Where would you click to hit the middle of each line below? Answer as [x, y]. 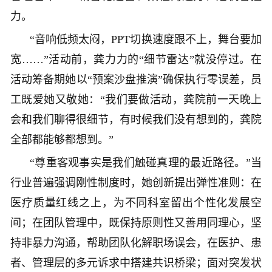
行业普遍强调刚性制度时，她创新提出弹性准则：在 [136, 182]
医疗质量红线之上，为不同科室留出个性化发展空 [136, 202]
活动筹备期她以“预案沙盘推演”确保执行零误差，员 [136, 79]
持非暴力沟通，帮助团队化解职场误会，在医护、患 [136, 243]
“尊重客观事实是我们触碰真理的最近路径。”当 [146, 162]
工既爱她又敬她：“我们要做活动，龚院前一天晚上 [136, 99]
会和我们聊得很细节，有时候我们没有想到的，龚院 [136, 119]
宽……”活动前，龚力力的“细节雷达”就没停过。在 [136, 59]
